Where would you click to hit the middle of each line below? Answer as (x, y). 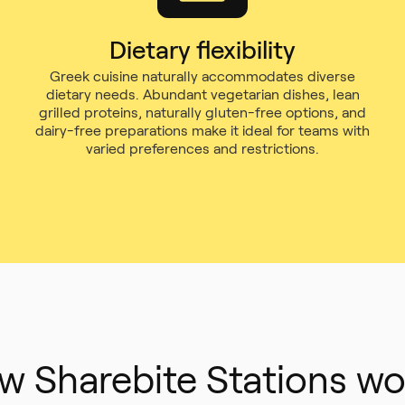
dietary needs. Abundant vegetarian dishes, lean (202, 94)
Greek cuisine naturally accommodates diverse (202, 76)
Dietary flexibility (202, 50)
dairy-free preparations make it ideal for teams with (202, 131)
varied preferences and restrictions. (202, 149)
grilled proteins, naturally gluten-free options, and (202, 113)
